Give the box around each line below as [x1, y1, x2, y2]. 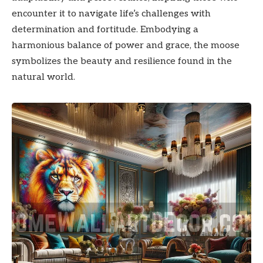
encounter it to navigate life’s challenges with [12, 8, 211, 20]
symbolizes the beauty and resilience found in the [12, 56, 232, 68]
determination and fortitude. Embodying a [12, 24, 198, 36]
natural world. [12, 72, 75, 83]
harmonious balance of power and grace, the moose [12, 40, 240, 52]
